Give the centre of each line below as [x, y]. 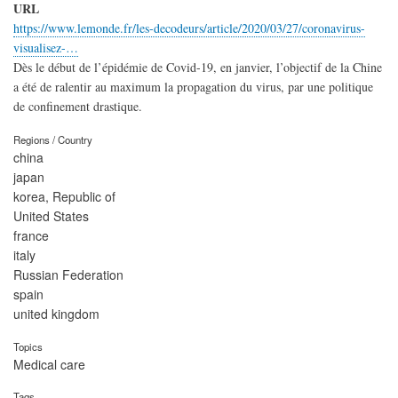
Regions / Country [53, 139]
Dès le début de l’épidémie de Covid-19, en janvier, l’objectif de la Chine [198, 68]
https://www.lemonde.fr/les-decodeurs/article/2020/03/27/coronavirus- [189, 28]
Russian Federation [68, 274]
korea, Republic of [64, 196]
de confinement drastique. [78, 107]
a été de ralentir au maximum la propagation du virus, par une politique [193, 87]
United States [51, 215]
